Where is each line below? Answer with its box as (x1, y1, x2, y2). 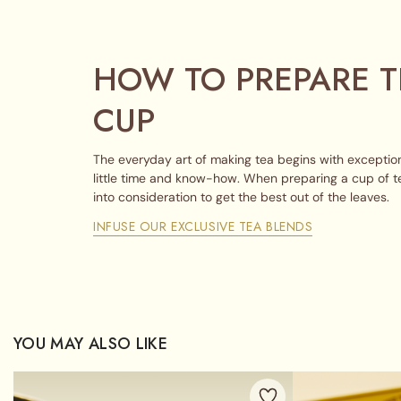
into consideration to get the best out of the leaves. (93, 188, 389, 205)
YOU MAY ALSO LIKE (13, 332, 168, 356)
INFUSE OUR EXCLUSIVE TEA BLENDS (93, 217, 313, 235)
